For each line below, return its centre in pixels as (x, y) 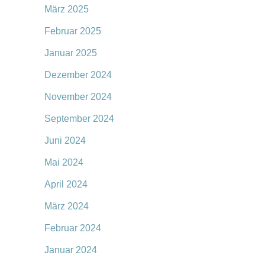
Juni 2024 (65, 140)
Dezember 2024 (78, 75)
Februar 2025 (73, 31)
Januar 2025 (71, 53)
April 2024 (66, 184)
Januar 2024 (71, 250)
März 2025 (67, 9)
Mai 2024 (64, 162)
